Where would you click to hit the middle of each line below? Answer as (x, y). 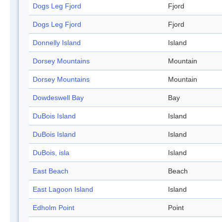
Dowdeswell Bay (58, 98)
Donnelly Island (57, 43)
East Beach (51, 171)
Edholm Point (54, 208)
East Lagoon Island (63, 190)
